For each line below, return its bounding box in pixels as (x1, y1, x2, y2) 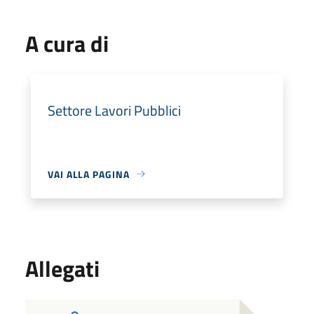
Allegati (25, 251, 100, 285)
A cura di (25, 26, 109, 60)
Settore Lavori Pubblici (48, 99, 181, 121)
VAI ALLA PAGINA (48, 166, 130, 182)
